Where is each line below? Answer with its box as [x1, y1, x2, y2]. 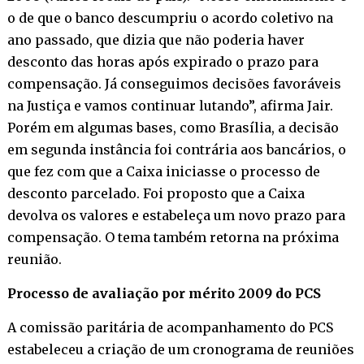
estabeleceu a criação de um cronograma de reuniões [6, 340, 354, 357]
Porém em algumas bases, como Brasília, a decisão [6, 119, 339, 136]
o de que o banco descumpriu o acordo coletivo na [6, 9, 333, 26]
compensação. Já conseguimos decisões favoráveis [6, 75, 341, 92]
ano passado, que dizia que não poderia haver [6, 31, 305, 48]
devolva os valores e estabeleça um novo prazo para [6, 206, 345, 223]
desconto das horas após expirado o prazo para [6, 53, 318, 70]
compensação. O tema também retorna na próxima [6, 228, 339, 245]
